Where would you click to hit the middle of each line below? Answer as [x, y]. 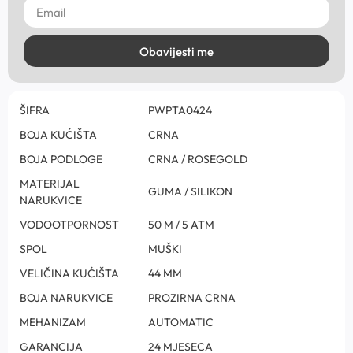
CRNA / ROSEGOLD [198, 160]
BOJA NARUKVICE [66, 298]
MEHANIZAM [53, 323]
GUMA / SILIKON [190, 192]
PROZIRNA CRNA [192, 298]
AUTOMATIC [181, 323]
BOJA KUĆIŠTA [58, 135]
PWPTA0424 [180, 111]
